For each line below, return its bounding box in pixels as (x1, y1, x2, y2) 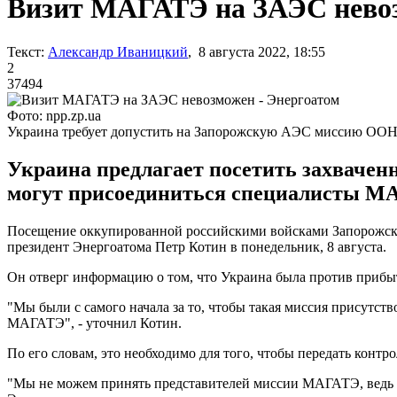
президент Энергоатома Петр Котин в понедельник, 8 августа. (7, 238, 386, 254)
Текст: (7, 43, 44, 59)
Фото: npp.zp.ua (7, 107, 101, 123)
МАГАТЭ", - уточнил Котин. (7, 315, 182, 331)
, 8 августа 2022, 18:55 (188, 43, 325, 59)
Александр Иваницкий (48, 43, 188, 59)
